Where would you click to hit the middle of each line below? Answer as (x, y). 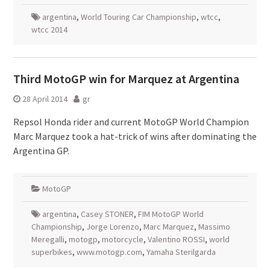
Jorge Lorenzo (112, 227)
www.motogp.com (109, 252)
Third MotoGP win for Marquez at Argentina (126, 79)
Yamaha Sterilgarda (181, 252)
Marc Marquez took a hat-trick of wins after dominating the (135, 136)
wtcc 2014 (49, 30)
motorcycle (122, 239)
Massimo (214, 227)
